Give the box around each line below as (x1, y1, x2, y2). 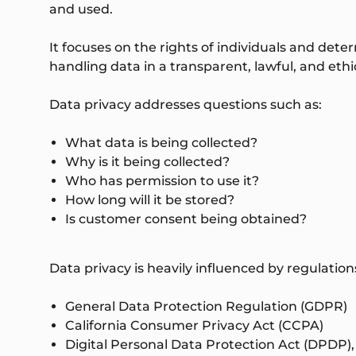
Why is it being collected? (65, 154, 230, 170)
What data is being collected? (65, 135, 257, 151)
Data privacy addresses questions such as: (49, 97, 322, 113)
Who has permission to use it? (65, 173, 259, 189)
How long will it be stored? (65, 192, 234, 208)
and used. (49, 2, 113, 17)
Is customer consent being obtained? (65, 211, 307, 227)
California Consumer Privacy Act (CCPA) (65, 318, 323, 334)
